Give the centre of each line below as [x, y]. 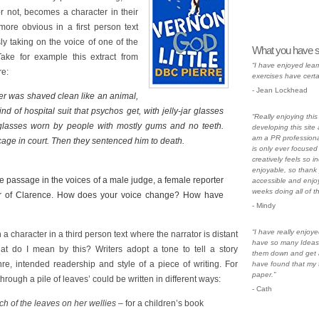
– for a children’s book [160, 303]
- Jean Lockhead [280, 90]
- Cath [262, 289]
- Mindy [264, 205]
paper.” [264, 274]
